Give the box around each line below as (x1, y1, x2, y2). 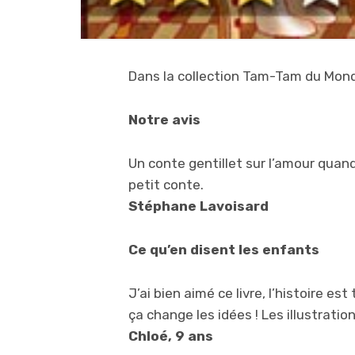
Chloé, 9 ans (128, 327, 213, 344)
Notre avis (128, 111, 200, 128)
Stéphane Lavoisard (128, 197, 281, 214)
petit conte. (128, 176, 204, 193)
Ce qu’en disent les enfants (128, 241, 319, 258)
